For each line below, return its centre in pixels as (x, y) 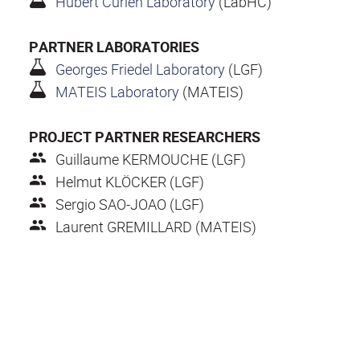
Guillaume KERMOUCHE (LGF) (150, 159)
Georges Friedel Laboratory (140, 69)
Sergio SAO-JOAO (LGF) (129, 204)
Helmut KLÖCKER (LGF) (129, 181)
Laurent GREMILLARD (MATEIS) (155, 226)
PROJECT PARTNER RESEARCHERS (145, 136)
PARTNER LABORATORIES (114, 46)
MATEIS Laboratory (117, 91)
